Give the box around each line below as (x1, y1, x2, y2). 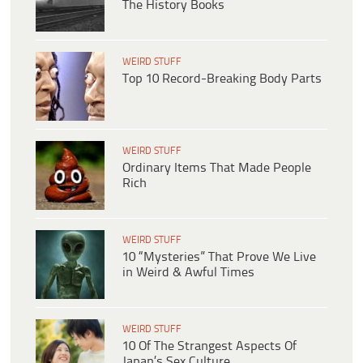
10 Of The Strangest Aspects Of (122, 339, 297, 353)
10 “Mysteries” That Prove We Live (122, 250, 316, 264)
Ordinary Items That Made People (122, 160, 311, 175)
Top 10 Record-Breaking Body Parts (122, 71, 322, 86)
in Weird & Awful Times (122, 265, 254, 280)
